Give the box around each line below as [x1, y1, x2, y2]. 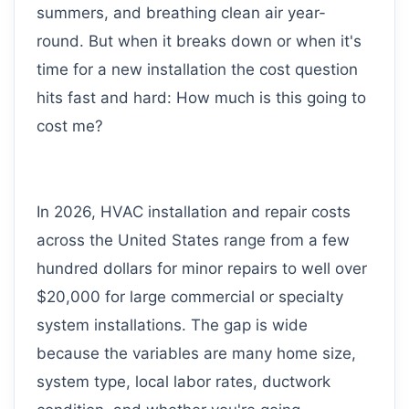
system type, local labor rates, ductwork [37, 372, 330, 392]
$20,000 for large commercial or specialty [37, 288, 343, 307]
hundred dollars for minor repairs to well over [37, 259, 367, 278]
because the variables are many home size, [37, 344, 356, 363]
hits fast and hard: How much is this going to [37, 89, 366, 108]
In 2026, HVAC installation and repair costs [37, 203, 351, 222]
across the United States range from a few [37, 231, 350, 250]
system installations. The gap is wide [37, 316, 308, 335]
